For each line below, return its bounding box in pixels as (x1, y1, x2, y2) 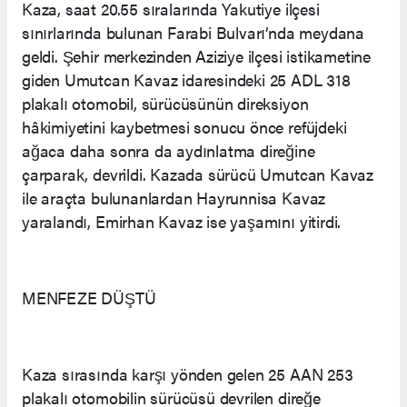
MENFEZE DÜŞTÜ (22, 286, 156, 310)
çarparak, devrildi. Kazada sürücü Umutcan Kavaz (22, 163, 373, 186)
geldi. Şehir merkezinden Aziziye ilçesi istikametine (22, 45, 372, 68)
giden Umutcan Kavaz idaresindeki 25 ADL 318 (22, 68, 351, 92)
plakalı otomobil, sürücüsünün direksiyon (22, 92, 309, 115)
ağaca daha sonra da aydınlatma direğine (22, 139, 315, 163)
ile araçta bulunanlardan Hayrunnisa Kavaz (22, 186, 326, 210)
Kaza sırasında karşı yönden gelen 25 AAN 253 (22, 362, 353, 386)
